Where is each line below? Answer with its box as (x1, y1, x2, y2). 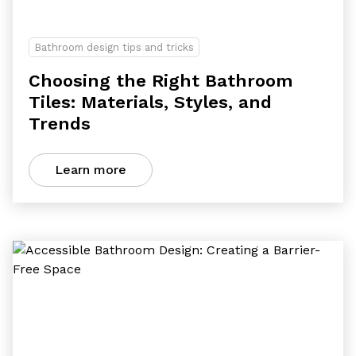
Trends (29, 114, 91, 133)
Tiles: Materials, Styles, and (29, 92, 272, 112)
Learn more (55, 162, 126, 177)
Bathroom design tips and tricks (34, 41, 194, 53)
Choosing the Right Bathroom (29, 71, 293, 91)
